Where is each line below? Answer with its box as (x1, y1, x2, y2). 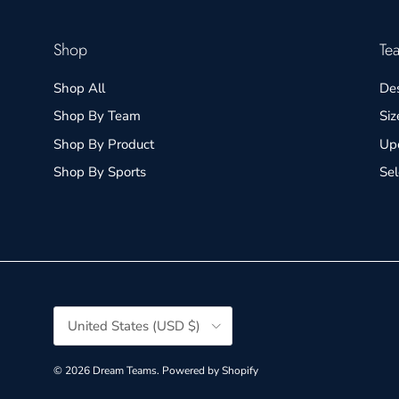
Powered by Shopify (162, 363, 258, 379)
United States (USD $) (68, 317, 200, 336)
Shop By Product (53, 134, 154, 153)
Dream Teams (93, 363, 157, 379)
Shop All (53, 78, 105, 97)
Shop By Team (53, 107, 141, 126)
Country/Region (53, 305, 127, 320)
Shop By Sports (53, 163, 146, 182)
